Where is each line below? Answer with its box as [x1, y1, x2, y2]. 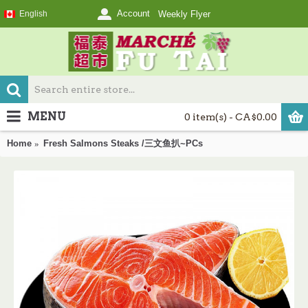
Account [117, 8, 150, 19]
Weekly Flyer [158, 9, 210, 19]
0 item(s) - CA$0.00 [184, 111, 277, 122]
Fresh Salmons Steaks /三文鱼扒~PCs [43, 138, 203, 148]
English [19, 9, 47, 19]
